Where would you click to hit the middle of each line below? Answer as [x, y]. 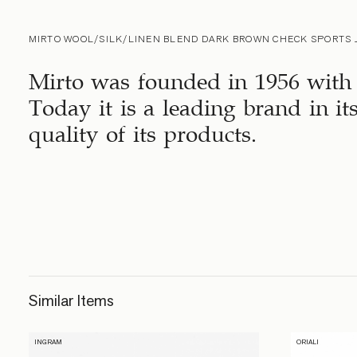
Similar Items [71, 301]
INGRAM [49, 342]
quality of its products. [143, 130]
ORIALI [308, 342]
